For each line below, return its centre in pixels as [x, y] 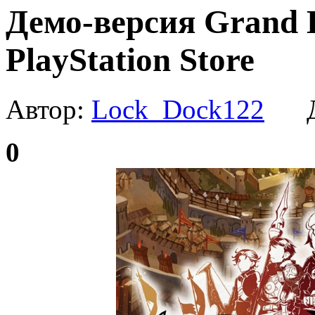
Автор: [49, 110]
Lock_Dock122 [178, 110]
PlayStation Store [130, 59]
